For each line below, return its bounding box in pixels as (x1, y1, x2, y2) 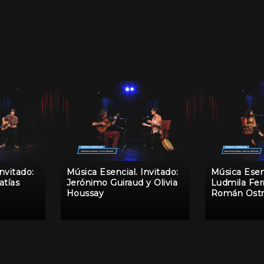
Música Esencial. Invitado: (67, 167, 179, 178)
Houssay (67, 188, 104, 199)
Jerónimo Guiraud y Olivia (67, 177, 177, 189)
